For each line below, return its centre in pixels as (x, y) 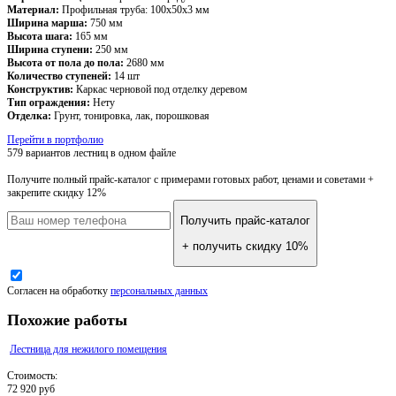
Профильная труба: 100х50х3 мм (134, 9)
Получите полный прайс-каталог (79, 179)
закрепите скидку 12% (57, 192)
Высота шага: (40, 36)
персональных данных (159, 290)
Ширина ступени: (50, 49)
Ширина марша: (47, 23)
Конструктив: (40, 89)
